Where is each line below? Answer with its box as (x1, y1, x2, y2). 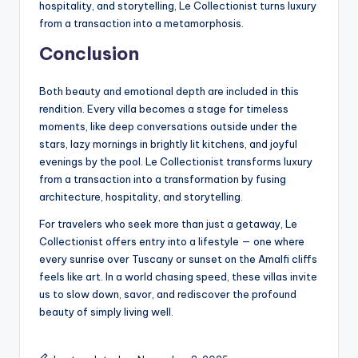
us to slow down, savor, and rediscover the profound (39, 287, 296, 300)
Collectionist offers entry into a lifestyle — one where (39, 234, 304, 248)
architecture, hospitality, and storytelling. (39, 189, 243, 203)
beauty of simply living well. (39, 304, 173, 318)
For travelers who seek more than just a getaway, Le (39, 217, 297, 230)
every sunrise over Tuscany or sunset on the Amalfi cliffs (39, 252, 317, 265)
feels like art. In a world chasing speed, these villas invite (39, 269, 317, 283)
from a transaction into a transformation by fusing (39, 172, 286, 185)
